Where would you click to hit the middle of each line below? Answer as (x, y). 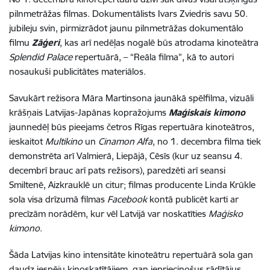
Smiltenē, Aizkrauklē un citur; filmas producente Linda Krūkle (132, 185)
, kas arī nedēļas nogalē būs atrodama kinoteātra (159, 43)
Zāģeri (46, 43)
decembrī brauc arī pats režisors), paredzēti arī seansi (117, 171)
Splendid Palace (41, 57)
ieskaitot (27, 142)
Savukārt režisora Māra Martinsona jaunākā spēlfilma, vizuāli (131, 98)
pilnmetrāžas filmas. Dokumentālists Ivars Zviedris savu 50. (128, 14)
